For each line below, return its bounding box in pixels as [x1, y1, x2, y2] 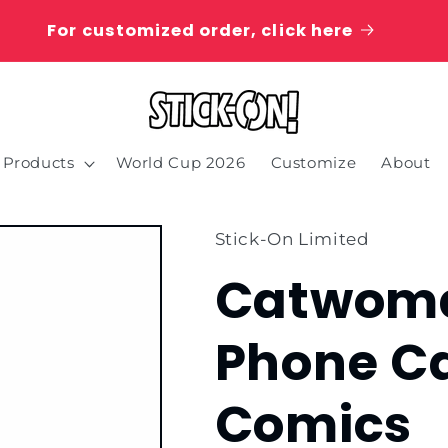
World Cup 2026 [115, 154, 246, 173]
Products [2, 154, 75, 173]
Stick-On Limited [214, 228, 370, 249]
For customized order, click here [47, 18, 353, 42]
